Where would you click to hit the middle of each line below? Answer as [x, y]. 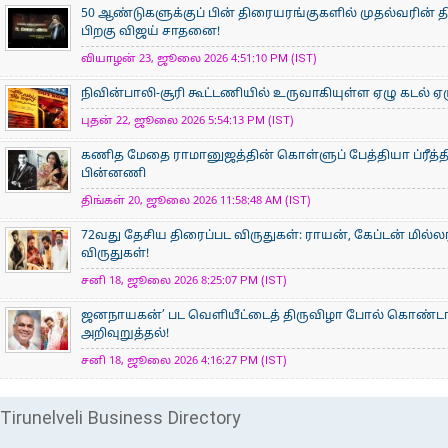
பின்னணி [113, 174]
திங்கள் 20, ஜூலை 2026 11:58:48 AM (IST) [196, 201]
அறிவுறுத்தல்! [125, 334]
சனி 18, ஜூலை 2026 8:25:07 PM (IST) [184, 281]
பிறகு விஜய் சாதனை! [150, 32]
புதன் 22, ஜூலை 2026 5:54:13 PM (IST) [187, 121]
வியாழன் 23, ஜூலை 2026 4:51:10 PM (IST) [199, 59]
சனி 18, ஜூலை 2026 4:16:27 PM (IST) [184, 361]
